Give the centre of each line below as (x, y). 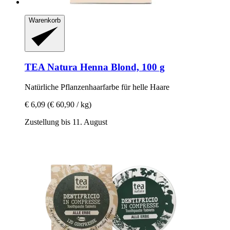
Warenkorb (45, 20)
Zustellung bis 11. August (66, 122)
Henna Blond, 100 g (121, 67)
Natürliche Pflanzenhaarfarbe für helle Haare (97, 87)
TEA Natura (51, 67)
